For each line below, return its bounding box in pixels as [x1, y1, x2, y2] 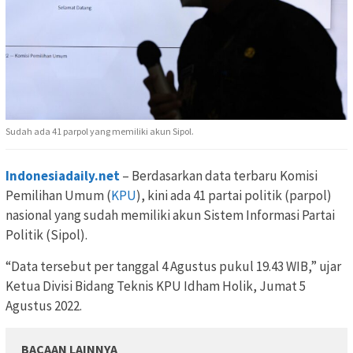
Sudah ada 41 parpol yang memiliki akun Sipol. [6, 124, 194, 137]
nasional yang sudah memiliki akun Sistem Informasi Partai [6, 206, 335, 224]
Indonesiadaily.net [6, 166, 120, 184]
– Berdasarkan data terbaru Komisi [120, 166, 318, 184]
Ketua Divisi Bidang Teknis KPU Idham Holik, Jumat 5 [6, 277, 306, 295]
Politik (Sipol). [6, 225, 87, 243]
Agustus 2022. [6, 296, 82, 314]
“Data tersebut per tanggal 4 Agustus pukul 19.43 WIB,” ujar [6, 257, 341, 275]
